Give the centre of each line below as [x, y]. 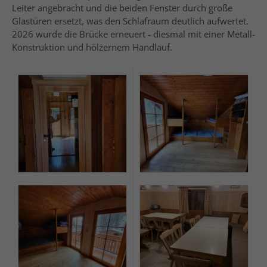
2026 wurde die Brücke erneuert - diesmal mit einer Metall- [133, 34]
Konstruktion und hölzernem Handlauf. [92, 47]
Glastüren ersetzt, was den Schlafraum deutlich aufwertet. [130, 21]
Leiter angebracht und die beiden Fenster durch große [122, 8]
